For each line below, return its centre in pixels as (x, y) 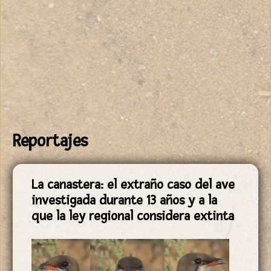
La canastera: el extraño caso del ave (133, 184)
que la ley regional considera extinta (133, 216)
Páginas (33, 183)
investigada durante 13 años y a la (124, 200)
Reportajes (50, 141)
